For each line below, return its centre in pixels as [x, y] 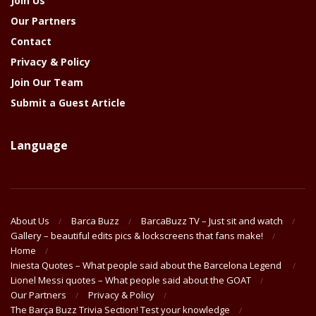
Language [39, 145]
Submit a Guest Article [68, 102]
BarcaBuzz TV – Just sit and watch [212, 221]
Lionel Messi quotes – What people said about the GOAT [131, 280]
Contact [31, 41]
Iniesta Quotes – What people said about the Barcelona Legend [147, 266]
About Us [30, 221]
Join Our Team [47, 82]
